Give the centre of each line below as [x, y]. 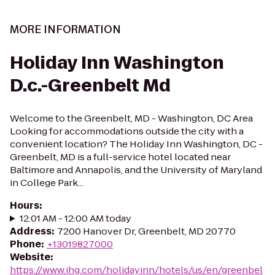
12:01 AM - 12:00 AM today [75, 218]
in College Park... [47, 183]
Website [30, 257]
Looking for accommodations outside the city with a [127, 131]
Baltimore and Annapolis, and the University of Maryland [136, 170]
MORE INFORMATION [65, 29]
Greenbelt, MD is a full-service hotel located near [120, 157]
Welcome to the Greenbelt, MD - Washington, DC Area [131, 118]
